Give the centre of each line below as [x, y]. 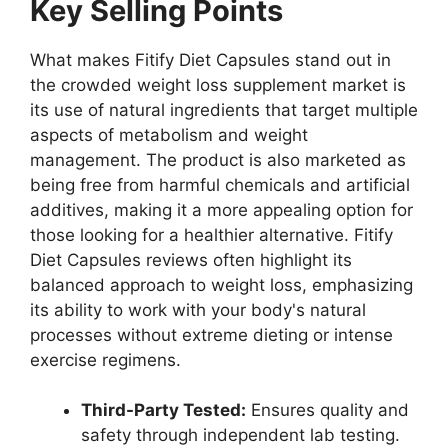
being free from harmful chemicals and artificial [220, 184]
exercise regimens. [105, 359]
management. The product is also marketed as [218, 159]
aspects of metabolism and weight [169, 134]
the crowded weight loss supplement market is [218, 84]
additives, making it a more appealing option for [221, 209]
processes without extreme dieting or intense [211, 334]
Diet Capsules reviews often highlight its [191, 259]
